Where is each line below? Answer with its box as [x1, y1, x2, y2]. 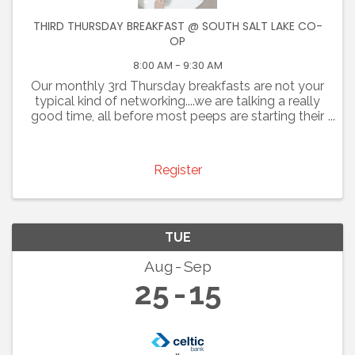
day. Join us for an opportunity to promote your [40, 123, 315, 139]
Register [153, 162, 202, 178]
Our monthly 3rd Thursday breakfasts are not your [31, 78, 324, 94]
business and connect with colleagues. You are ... [36, 138, 319, 154]
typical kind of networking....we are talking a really [35, 93, 320, 109]
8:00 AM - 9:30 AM [132, 58, 223, 72]
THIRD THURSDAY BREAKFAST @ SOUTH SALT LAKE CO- [32, 17, 323, 34]
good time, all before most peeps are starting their [31, 108, 324, 124]
